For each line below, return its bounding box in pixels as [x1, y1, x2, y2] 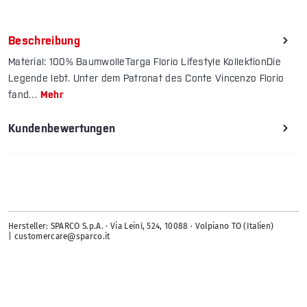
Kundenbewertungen [8, 122, 116, 135]
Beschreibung [8, 34, 80, 47]
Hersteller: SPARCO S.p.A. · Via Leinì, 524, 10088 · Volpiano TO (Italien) [8, 221, 274, 232]
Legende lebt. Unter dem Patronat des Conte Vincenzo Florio [8, 73, 284, 84]
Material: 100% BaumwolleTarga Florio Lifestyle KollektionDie [8, 56, 281, 68]
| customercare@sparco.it [8, 232, 110, 242]
